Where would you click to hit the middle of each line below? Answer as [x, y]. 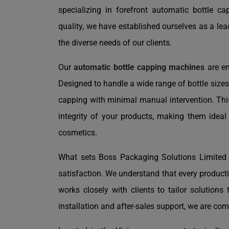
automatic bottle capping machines [138, 67]
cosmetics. [78, 132]
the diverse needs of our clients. [115, 42]
